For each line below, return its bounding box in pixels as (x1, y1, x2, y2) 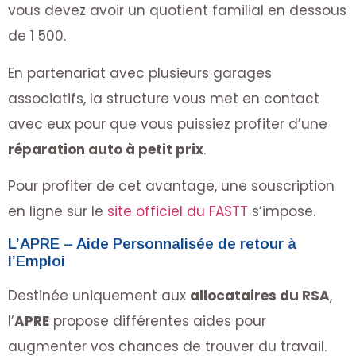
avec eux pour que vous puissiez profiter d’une (8, 114, 327, 133)
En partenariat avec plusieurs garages (8, 63, 272, 83)
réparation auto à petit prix (8, 139, 203, 159)
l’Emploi (8, 253, 65, 270)
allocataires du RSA (190, 286, 330, 306)
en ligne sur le (8, 201, 107, 221)
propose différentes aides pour (49, 311, 266, 331)
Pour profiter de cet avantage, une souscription (8, 176, 335, 195)
